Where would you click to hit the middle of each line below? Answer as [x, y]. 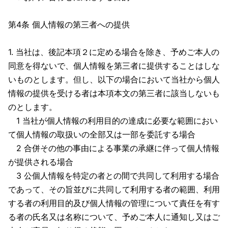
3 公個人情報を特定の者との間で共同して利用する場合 [114, 176]
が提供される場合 [41, 162]
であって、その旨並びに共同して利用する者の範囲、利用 [114, 189]
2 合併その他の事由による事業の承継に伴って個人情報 [114, 148]
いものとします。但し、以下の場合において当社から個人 [114, 79]
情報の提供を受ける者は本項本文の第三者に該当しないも [114, 93]
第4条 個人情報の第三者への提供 [69, 24]
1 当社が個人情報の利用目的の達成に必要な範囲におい [113, 121]
